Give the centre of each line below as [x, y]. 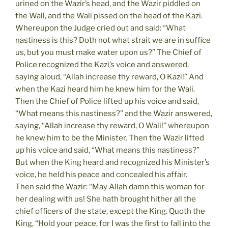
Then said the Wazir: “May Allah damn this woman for [110, 187]
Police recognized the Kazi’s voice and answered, [102, 64]
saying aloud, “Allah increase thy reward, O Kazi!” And [109, 77]
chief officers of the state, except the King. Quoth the [110, 211]
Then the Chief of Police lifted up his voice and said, [107, 101]
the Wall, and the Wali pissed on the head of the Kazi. [109, 16]
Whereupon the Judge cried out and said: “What [101, 28]
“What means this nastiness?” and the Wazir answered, [114, 113]
